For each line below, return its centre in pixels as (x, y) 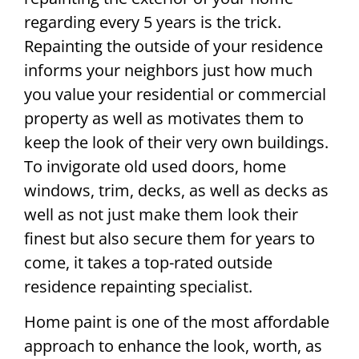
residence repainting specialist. (138, 286)
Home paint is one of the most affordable (177, 322)
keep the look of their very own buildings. (176, 142)
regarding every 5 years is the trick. (153, 22)
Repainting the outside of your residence (173, 46)
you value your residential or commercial (175, 94)
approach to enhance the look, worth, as (173, 346)
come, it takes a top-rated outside (148, 262)
